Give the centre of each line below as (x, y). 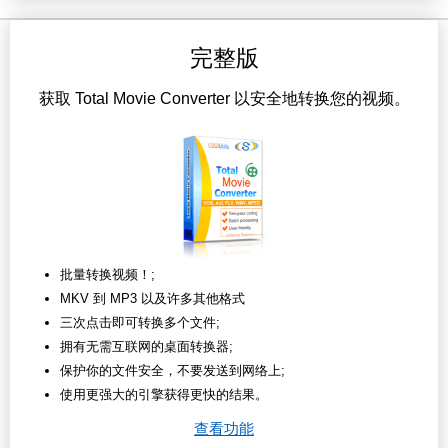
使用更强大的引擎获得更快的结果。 (164, 395)
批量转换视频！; (107, 275)
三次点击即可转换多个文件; (140, 323)
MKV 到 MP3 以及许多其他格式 (152, 299)
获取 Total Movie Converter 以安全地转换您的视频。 (224, 99)
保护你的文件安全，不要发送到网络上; (172, 371)
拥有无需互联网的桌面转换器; (146, 347)
